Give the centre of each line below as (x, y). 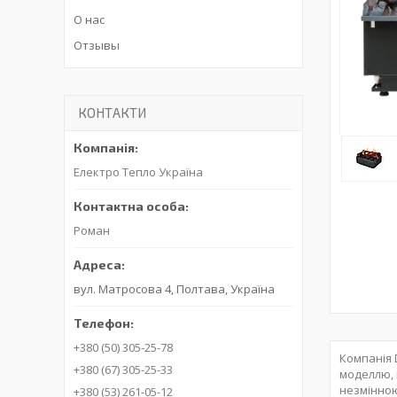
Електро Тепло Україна (138, 172)
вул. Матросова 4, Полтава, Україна (174, 289)
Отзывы (97, 45)
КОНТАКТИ (112, 113)
